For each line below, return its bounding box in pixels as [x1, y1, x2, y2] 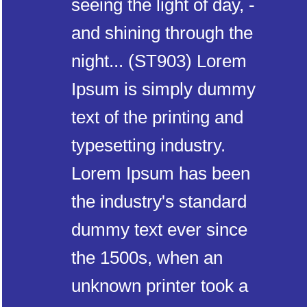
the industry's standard [71, 191, 247, 212]
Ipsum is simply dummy [71, 79, 256, 100]
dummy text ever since [71, 219, 247, 241]
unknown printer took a [71, 275, 248, 297]
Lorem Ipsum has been [71, 163, 250, 184]
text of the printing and [71, 107, 243, 128]
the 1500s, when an [71, 247, 223, 269]
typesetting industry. [71, 135, 225, 156]
